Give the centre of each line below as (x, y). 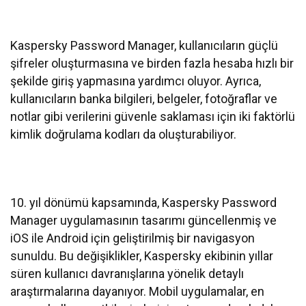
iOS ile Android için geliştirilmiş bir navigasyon (133, 238)
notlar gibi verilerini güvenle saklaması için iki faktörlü (153, 116)
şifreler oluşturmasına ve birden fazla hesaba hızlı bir (152, 63)
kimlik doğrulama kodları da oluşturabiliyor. (125, 134)
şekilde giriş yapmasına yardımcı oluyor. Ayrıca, (136, 81)
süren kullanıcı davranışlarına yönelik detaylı (127, 273)
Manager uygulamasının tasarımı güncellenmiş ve (144, 220)
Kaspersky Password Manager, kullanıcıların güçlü (144, 45)
